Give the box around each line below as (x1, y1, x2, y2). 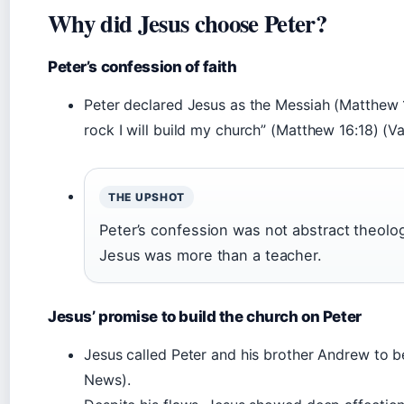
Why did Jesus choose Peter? (48, 5, 326, 41)
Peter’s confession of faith (48, 58, 237, 76)
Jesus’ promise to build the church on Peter (48, 308, 362, 326)
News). (84, 371, 131, 389)
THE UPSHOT (108, 190, 186, 204)
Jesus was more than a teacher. (99, 246, 322, 264)
